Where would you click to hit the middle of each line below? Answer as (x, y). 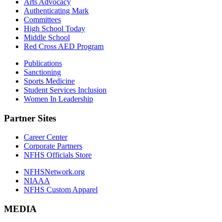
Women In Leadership (58, 99)
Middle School (47, 37)
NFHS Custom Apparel (61, 190)
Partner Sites (30, 118)
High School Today (55, 28)
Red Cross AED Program (64, 46)
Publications (43, 63)
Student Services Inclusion (65, 90)
